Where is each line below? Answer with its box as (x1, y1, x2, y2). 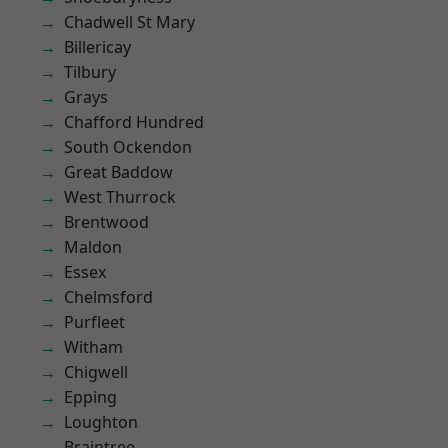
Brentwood (64, 211, 149, 233)
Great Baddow (64, 161, 173, 183)
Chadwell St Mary (64, 11, 195, 33)
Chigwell (64, 361, 128, 383)
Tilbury (64, 61, 116, 83)
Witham (64, 336, 123, 358)
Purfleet (64, 311, 125, 333)
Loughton (64, 411, 138, 433)
